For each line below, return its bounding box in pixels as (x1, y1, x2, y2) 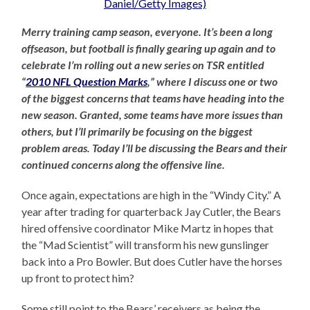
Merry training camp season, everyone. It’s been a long (21, 25, 273, 39)
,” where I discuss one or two (147, 75, 278, 89)
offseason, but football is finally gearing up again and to (21, 42, 276, 55)
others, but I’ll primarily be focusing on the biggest (21, 125, 253, 138)
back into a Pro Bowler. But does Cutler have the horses (21, 255, 283, 268)
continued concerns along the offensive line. (21, 158, 226, 172)
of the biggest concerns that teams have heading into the (21, 91, 285, 105)
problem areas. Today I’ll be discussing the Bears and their (21, 141, 288, 155)
